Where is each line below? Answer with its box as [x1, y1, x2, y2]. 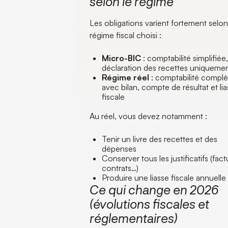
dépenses [102, 144, 137, 154]
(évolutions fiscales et [90, 196, 210, 211]
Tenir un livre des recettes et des [102, 134, 218, 144]
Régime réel [102, 72, 150, 82]
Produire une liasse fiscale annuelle [102, 173, 226, 183]
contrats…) [102, 163, 139, 173]
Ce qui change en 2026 [90, 182, 219, 197]
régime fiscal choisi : [90, 30, 162, 40]
